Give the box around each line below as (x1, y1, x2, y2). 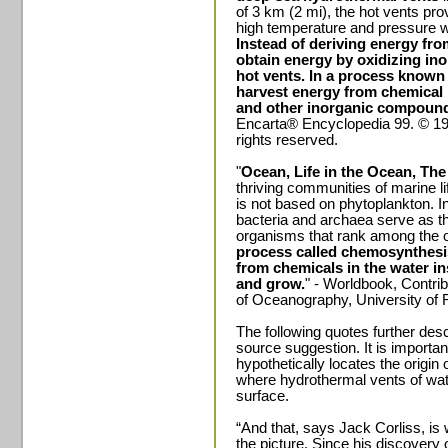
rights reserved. (236, 132, 338, 148)
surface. (236, 388, 289, 404)
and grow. (236, 276, 305, 292)
